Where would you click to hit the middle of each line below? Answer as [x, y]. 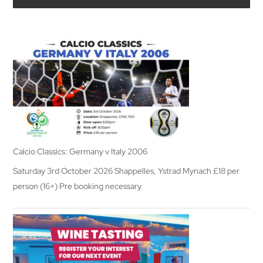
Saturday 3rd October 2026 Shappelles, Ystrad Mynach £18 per [127, 171]
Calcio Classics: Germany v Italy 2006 [80, 151]
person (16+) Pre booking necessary [77, 186]
